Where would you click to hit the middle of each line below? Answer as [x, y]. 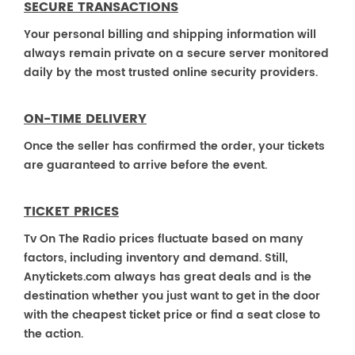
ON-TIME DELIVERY [85, 119]
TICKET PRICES [71, 212]
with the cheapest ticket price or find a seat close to [172, 315]
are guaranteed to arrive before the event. [145, 165]
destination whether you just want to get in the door [172, 296]
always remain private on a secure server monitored [176, 53]
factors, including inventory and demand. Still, [156, 258]
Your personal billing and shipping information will [170, 34]
